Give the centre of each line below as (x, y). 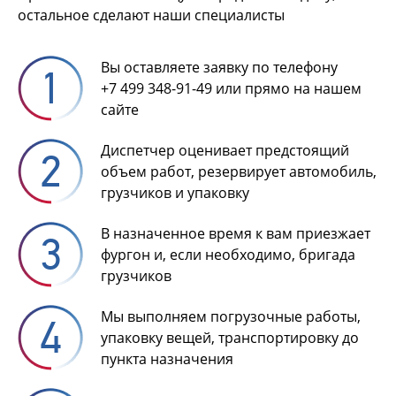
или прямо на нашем (287, 88)
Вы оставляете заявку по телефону (219, 67)
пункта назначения (167, 359)
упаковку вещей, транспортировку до (230, 338)
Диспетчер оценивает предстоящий (225, 150)
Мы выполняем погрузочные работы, (231, 316)
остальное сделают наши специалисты (151, 15)
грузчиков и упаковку (175, 193)
